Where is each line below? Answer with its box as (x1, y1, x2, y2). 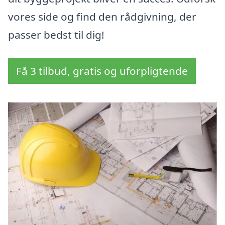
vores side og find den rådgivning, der (8, 10, 196, 24)
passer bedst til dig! (8, 28, 104, 42)
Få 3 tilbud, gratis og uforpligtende (16, 64, 188, 78)
